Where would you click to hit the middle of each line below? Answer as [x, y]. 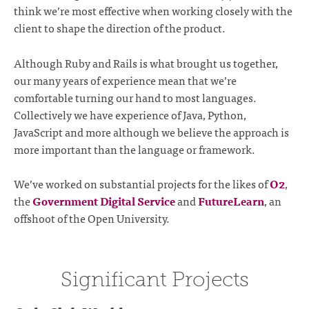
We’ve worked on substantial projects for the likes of [142, 184]
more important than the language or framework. [134, 149]
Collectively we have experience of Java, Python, [130, 114]
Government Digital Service [104, 201]
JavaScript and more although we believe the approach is [151, 131]
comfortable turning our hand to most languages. [135, 97]
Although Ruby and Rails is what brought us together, [146, 62]
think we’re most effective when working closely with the [153, 11]
